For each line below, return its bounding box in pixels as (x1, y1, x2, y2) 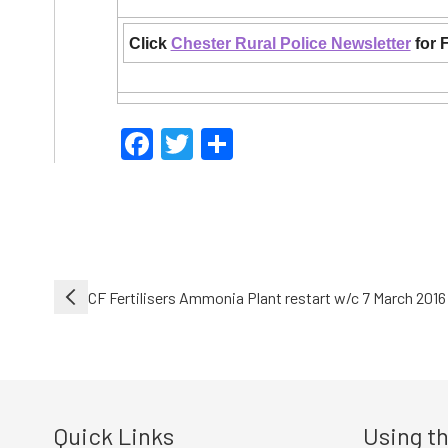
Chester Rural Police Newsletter (170, 35, 411, 52)
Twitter (192, 125, 293, 164)
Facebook (152, 125, 288, 164)
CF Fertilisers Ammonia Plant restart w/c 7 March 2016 (87, 287, 446, 307)
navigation (52, 311, 163, 341)
